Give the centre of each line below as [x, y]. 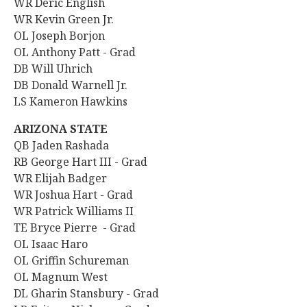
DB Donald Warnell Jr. [72, 85]
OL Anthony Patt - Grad [76, 52]
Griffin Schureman [82, 260]
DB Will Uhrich [54, 69]
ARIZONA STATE [62, 129]
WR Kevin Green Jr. [65, 19]
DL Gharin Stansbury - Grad [88, 293]
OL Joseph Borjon [61, 36]
